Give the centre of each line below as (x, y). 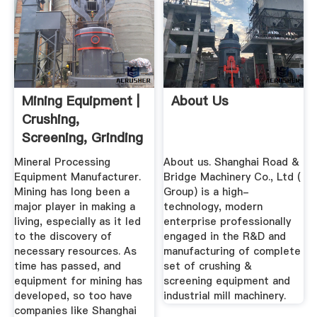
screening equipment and (227, 281)
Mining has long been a (71, 192)
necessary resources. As (75, 252)
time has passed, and (67, 266)
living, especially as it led (77, 222)
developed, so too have (73, 296)
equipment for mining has (78, 281)
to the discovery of (63, 237)
